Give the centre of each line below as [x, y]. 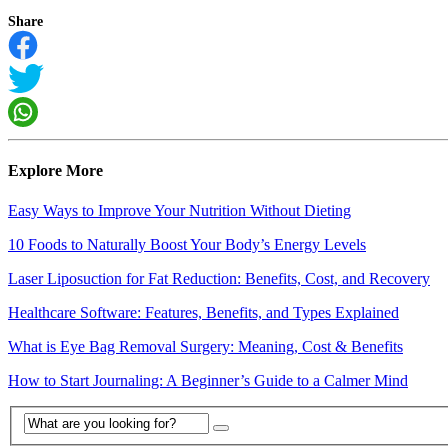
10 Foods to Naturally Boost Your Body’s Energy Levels [187, 244]
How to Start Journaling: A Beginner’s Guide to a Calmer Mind [208, 380]
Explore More [55, 171]
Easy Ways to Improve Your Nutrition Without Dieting [179, 210]
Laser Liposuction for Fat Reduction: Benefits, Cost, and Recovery [219, 278]
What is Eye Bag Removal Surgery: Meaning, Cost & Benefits [205, 346]
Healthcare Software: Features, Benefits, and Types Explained [203, 312]
